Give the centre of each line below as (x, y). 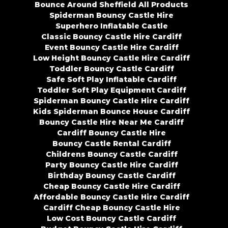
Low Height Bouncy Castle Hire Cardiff (111, 58)
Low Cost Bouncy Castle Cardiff (111, 219)
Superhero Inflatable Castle (111, 26)
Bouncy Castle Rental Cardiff (111, 144)
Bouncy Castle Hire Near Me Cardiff (111, 122)
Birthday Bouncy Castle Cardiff (111, 176)
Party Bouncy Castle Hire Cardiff (111, 165)
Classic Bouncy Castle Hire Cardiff (111, 37)
